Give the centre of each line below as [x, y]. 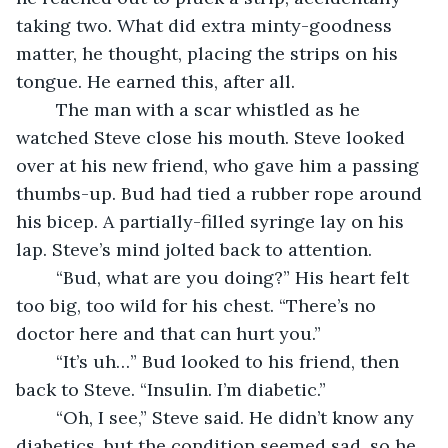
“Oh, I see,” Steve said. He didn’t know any [46, 417]
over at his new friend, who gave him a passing [220, 165]
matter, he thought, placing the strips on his [209, 53]
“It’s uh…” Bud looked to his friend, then [46, 361]
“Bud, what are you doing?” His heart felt [46, 277]
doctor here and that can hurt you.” [168, 333]
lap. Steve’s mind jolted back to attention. [194, 249]
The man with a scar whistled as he [46, 109]
